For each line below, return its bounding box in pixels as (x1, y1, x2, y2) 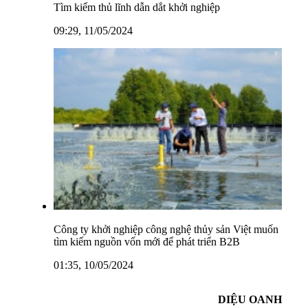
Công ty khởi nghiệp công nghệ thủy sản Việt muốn (54, 223, 278, 235)
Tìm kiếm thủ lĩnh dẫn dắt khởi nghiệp (54, 1, 220, 14)
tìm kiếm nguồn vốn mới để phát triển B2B (54, 235, 240, 247)
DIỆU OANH (218, 293, 282, 305)
